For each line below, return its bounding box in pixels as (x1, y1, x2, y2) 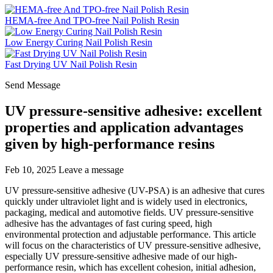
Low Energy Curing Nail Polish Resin (5, 37, 152, 48)
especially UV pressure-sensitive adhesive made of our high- (5, 250, 237, 261)
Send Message (5, 80, 60, 90)
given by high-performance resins (5, 135, 214, 152)
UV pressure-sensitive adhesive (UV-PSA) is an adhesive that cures (5, 185, 264, 196)
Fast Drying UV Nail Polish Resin (5, 59, 137, 69)
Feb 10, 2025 (5, 164, 56, 175)
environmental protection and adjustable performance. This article (5, 229, 256, 239)
